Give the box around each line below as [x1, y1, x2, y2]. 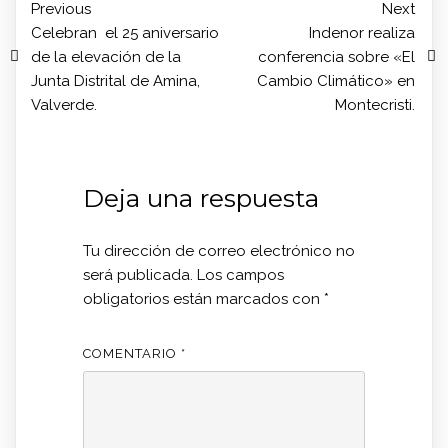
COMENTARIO [82, 345, 181, 361]
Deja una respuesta [82, 182, 319, 213]
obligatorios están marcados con [82, 289, 324, 308]
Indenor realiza [309, 23, 415, 42]
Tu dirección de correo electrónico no [82, 241, 355, 260]
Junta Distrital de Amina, [31, 71, 200, 90]
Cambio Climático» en [257, 71, 415, 90]
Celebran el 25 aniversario [31, 23, 219, 42]
